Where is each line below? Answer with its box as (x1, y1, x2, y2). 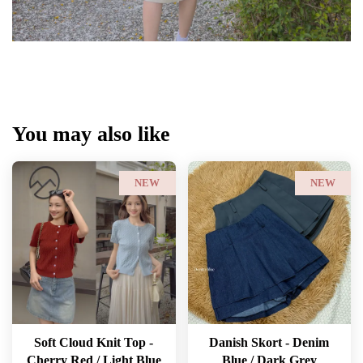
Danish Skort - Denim (209, 335, 330, 350)
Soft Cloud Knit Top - (34, 335, 154, 350)
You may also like (12, 122, 170, 147)
